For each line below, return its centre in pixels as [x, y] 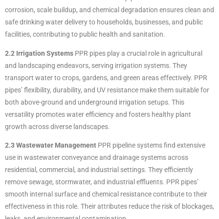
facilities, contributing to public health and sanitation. [85, 34]
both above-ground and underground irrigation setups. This [95, 102]
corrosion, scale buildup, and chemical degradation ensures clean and [109, 10]
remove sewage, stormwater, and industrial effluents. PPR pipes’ [102, 182]
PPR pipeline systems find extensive [151, 145]
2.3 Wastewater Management [51, 145]
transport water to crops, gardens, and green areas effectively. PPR [106, 77]
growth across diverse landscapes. [57, 126]
